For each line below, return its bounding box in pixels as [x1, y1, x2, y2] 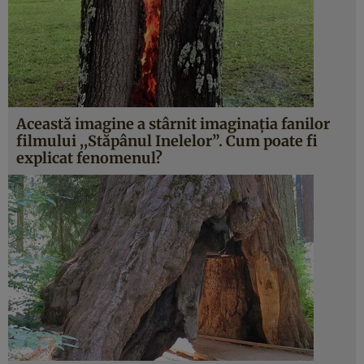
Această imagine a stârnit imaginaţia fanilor [16, 115, 330, 133]
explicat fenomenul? [16, 149, 162, 167]
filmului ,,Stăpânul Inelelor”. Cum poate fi [16, 132, 318, 150]
